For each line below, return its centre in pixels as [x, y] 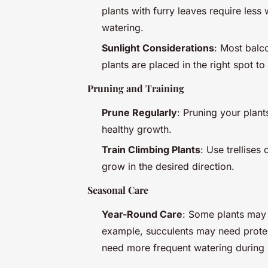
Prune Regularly [139, 112]
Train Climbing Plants [151, 150]
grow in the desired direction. [168, 167]
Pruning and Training [136, 88]
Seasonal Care [118, 190]
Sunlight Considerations [158, 48]
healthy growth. [137, 129]
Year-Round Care [142, 214]
